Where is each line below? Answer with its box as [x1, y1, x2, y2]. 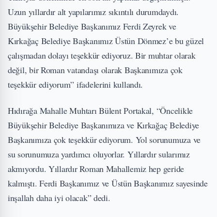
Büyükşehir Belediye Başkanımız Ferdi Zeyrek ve [8, 20, 176, 32]
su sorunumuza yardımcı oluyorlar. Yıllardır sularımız [8, 148, 190, 160]
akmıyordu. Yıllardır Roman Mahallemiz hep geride [8, 163, 185, 174]
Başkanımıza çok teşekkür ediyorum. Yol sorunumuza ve [8, 134, 201, 145]
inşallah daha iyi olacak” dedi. [8, 192, 110, 203]
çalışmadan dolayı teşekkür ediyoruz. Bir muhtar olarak [8, 49, 196, 61]
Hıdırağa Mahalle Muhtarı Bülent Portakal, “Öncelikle [8, 105, 193, 116]
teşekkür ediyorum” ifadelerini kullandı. [8, 78, 143, 90]
